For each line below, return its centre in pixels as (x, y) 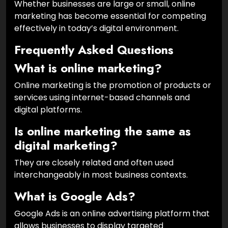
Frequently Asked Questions (94, 50)
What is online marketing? (88, 68)
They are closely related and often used (94, 162)
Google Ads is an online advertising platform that (112, 213)
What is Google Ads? (75, 196)
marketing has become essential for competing (110, 16)
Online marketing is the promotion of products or (113, 85)
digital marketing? (66, 145)
